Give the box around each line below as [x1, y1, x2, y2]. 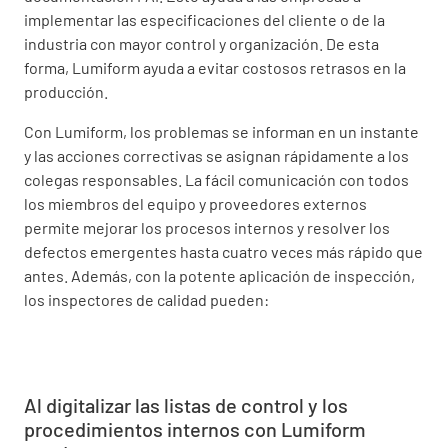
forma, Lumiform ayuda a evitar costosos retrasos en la [24, 57, 406, 77]
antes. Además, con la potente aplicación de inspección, [24, 265, 415, 285]
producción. [24, 81, 108, 101]
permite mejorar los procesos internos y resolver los [24, 217, 390, 237]
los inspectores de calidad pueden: [24, 289, 269, 309]
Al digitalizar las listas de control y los [24, 392, 348, 417]
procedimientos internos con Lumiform [24, 416, 366, 441]
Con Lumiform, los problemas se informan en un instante [24, 121, 419, 141]
